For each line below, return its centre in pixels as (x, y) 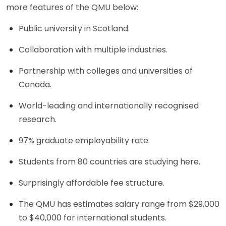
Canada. (35, 84)
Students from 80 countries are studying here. (109, 161)
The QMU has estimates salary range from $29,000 (119, 204)
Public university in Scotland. (74, 28)
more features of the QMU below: (72, 7)
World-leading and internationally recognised (109, 105)
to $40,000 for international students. (93, 217)
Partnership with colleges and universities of (106, 71)
